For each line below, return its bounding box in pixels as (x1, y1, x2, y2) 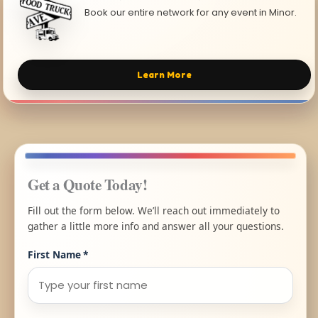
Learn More (137, 69, 192, 80)
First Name (28, 247, 81, 261)
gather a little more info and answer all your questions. (28, 219, 284, 233)
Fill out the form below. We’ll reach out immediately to (28, 203, 280, 217)
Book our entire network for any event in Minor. (84, 6, 297, 20)
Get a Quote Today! (28, 172, 148, 195)
